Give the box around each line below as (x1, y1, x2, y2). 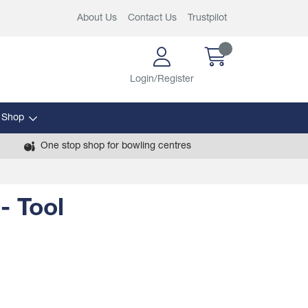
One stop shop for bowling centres (40, 141, 191, 151)
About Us (77, 13, 117, 23)
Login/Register (130, 74, 194, 85)
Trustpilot (188, 13, 227, 23)
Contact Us (128, 13, 177, 23)
